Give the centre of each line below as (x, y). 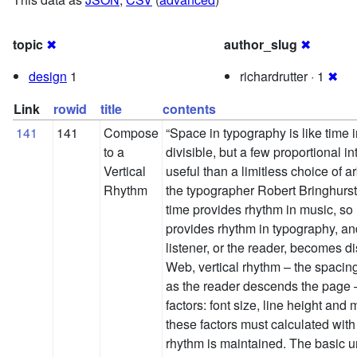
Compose (131, 133)
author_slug (261, 45)
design (48, 76)
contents (189, 109)
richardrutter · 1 (284, 76)
